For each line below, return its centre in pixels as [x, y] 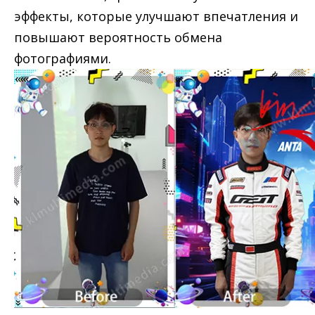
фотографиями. [63, 58]
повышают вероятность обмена [118, 37]
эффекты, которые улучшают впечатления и [156, 16]
